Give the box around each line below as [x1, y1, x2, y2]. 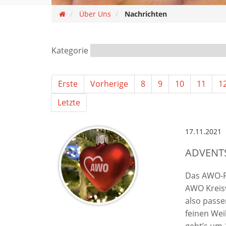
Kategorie [51, 45, 88, 56]
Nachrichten [125, 9, 167, 19]
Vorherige [90, 78, 128, 89]
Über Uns [79, 9, 111, 19]
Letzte [58, 97, 80, 108]
